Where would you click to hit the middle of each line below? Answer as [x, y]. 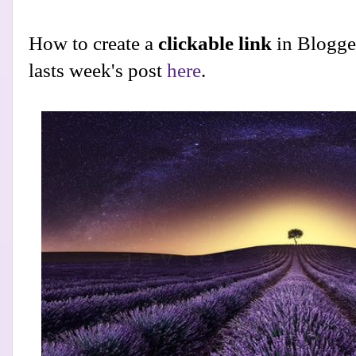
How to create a [93, 44]
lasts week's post [98, 71]
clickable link [217, 44]
